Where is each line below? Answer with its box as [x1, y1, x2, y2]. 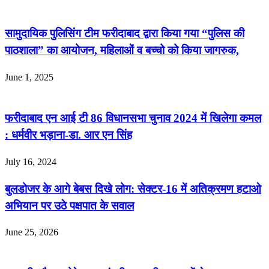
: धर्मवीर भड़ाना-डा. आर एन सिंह [5, 128, 132, 142]
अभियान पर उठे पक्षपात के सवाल [5, 199, 134, 212]
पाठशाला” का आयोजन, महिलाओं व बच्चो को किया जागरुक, [5, 43, 239, 56]
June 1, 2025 [5, 71, 53, 82]
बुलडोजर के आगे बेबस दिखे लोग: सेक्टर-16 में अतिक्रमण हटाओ [5, 182, 261, 195]
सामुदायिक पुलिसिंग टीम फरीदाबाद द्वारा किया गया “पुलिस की [5, 26, 244, 40]
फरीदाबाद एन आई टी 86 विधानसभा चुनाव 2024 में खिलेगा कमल [5, 112, 261, 125]
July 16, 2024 [5, 157, 56, 168]
